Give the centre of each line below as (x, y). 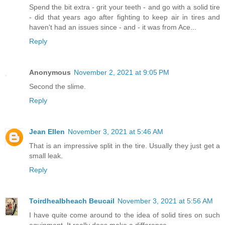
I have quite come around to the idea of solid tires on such (125, 215)
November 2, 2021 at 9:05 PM (122, 73)
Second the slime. (58, 87)
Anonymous (50, 73)
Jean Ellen (47, 132)
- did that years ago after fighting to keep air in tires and (125, 17)
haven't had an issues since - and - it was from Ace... (113, 27)
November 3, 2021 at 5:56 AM (165, 201)
